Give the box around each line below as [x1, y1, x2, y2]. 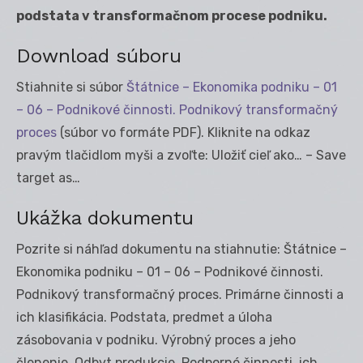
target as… [16, 169, 80, 186]
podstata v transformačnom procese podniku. [16, 7, 327, 23]
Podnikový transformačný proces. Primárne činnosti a [16, 286, 344, 302]
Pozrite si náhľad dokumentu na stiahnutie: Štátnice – [16, 241, 347, 257]
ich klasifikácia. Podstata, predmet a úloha [16, 309, 272, 325]
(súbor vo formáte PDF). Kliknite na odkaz [57, 124, 310, 140]
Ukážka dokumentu [16, 206, 194, 229]
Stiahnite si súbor [16, 79, 126, 95]
